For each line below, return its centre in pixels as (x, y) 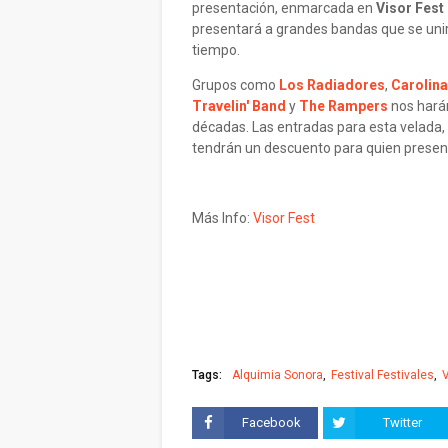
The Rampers (343, 106)
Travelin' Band (239, 106)
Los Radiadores (332, 85)
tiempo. (216, 50)
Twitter (402, 422)
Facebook (271, 422)
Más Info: (222, 218)
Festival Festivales (382, 375)
